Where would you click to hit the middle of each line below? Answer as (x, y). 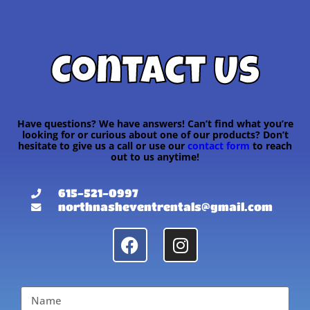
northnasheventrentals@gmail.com (165, 207)
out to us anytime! (155, 157)
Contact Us (155, 75)
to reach (271, 146)
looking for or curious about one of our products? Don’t (155, 135)
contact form (219, 146)
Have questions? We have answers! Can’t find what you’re (155, 124)
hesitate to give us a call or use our (103, 146)
